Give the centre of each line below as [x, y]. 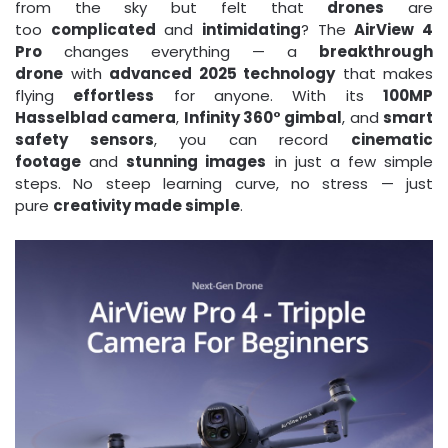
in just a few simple [349, 162]
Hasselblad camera [96, 118]
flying [44, 96]
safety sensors [84, 140]
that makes [384, 74]
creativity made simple [146, 206]
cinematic [392, 140]
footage [48, 162]
